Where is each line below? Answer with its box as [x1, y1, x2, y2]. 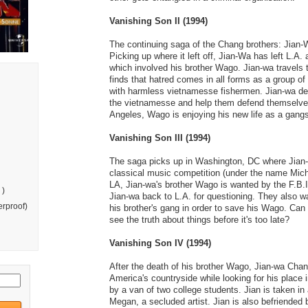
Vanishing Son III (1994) [109, 132, 210, 143]
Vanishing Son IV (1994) [109, 237, 211, 248]
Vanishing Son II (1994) [109, 15, 208, 26]
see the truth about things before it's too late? [109, 214, 289, 225]
